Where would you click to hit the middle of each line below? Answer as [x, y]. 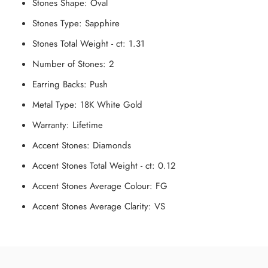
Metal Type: [55, 105]
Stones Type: [57, 24]
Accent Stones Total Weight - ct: [94, 166]
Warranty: [51, 125]
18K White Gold [111, 105]
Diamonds [112, 146]
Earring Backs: [60, 85]
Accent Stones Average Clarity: [92, 207]
